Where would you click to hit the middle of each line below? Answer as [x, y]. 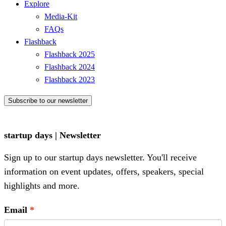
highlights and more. [42, 186]
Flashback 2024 [70, 67]
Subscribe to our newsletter [48, 100]
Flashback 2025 [70, 54]
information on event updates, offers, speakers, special [104, 172]
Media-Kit [61, 16]
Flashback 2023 [70, 79]
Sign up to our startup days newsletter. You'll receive [100, 158]
